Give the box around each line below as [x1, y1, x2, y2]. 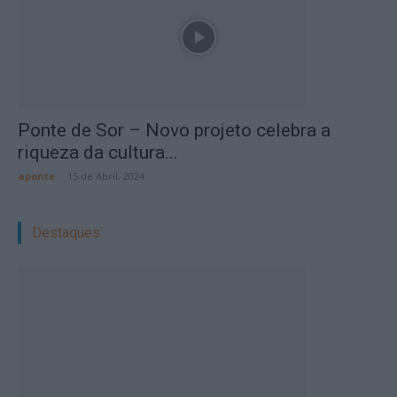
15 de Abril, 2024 [67, 169, 144, 183]
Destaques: [32, 224, 103, 241]
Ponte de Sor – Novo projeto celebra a [18, 120, 331, 141]
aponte [18, 169, 55, 183]
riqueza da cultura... [18, 142, 178, 163]
